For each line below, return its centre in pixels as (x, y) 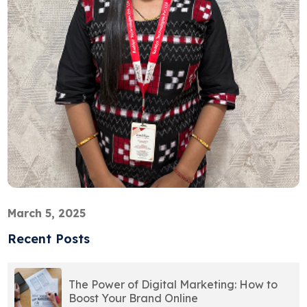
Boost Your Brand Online (134, 298)
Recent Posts (49, 238)
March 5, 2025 (47, 213)
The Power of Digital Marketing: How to (173, 285)
